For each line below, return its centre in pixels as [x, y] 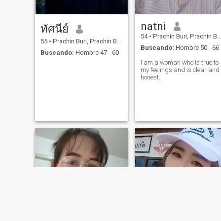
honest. [150, 77]
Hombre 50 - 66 [196, 47]
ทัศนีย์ [54, 29]
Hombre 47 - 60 [96, 52]
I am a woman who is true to [179, 62]
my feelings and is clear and [180, 70]
